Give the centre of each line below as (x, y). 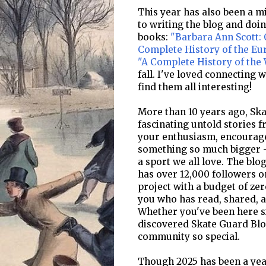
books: (154, 37)
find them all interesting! (195, 87)
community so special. (189, 237)
